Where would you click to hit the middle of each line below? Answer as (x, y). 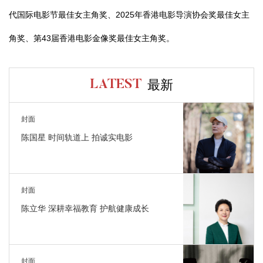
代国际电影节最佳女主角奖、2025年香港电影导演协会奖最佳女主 (129, 14)
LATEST (116, 85)
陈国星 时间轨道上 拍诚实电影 (77, 137)
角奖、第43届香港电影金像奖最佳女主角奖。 (92, 38)
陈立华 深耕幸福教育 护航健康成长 (85, 208)
